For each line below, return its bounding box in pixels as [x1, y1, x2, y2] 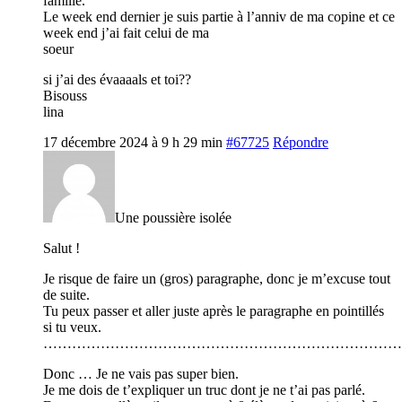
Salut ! [43, 240, 80, 256]
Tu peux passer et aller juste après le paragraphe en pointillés [43, 302, 384, 319]
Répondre [273, 134, 328, 150]
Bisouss [43, 87, 87, 103]
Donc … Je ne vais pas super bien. [43, 365, 239, 381]
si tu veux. [43, 319, 101, 335]
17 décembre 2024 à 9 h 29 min [43, 134, 223, 150]
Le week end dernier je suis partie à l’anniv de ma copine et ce [43, 8, 395, 24]
